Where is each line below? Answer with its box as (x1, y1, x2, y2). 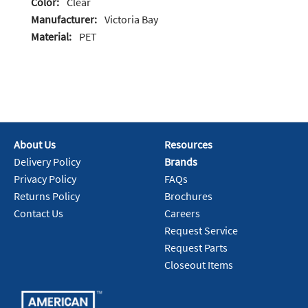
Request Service (164, 223, 238, 238)
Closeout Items (164, 258, 233, 272)
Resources (164, 137, 212, 152)
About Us (14, 137, 56, 152)
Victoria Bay (104, 12, 158, 27)
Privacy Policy (14, 172, 76, 186)
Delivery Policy (14, 155, 80, 169)
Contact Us (14, 206, 63, 221)
